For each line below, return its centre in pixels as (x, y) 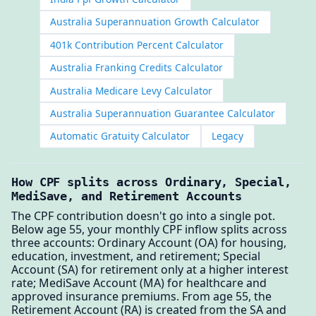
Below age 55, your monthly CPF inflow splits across (149, 229)
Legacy (228, 136)
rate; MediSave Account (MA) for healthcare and (139, 282)
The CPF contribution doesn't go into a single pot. (143, 215)
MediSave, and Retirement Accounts (127, 196)
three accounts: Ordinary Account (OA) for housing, (149, 242)
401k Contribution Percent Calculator (137, 44)
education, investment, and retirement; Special (136, 256)
